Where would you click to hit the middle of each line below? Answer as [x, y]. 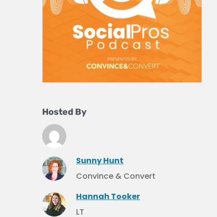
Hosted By [64, 112]
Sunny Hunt [100, 161]
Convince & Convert [116, 176]
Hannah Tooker [108, 196]
